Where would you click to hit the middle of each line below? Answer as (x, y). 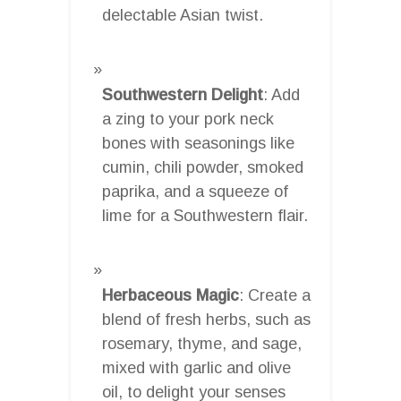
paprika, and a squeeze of (195, 191)
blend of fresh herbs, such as (206, 319)
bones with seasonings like (198, 143)
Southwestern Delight (183, 94)
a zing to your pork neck (188, 119)
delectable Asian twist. (183, 15)
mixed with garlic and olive (196, 367)
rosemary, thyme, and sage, (202, 343)
